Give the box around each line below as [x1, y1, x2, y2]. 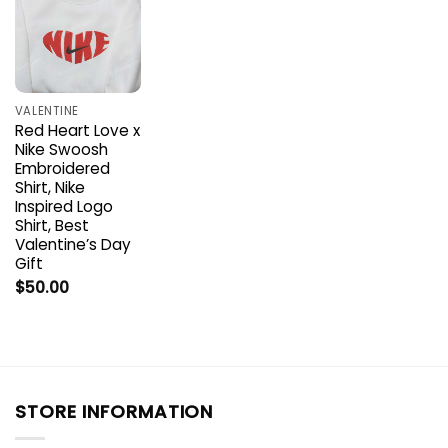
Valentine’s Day [14, 234, 131, 256]
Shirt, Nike [14, 177, 85, 199]
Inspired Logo [14, 196, 113, 218]
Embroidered [14, 158, 110, 180]
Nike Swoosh [14, 139, 108, 161]
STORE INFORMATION [15, 398, 214, 424]
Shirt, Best [14, 215, 89, 237]
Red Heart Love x [14, 120, 140, 142]
